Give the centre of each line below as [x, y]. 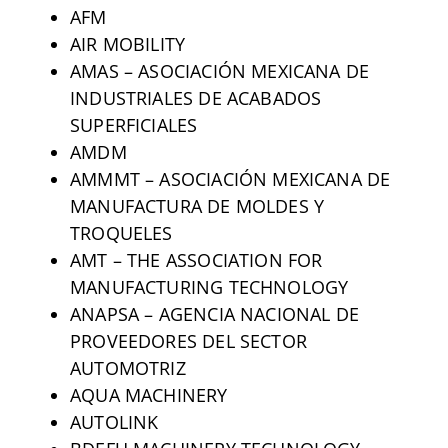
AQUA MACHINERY [148, 394]
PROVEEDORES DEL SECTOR [188, 340]
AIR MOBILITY [127, 43]
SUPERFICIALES [133, 124]
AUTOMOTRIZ [127, 367]
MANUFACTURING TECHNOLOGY [209, 286]
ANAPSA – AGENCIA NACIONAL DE [214, 313]
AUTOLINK [114, 421]
